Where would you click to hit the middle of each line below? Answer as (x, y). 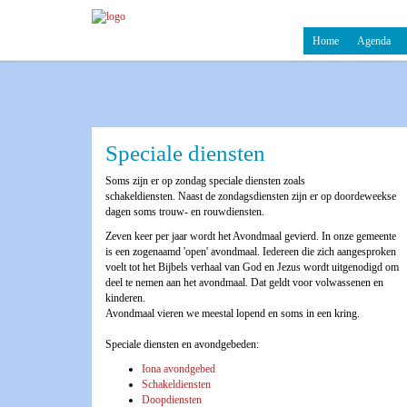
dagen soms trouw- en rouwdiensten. (185, 212)
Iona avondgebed (179, 369)
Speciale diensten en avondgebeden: (182, 344)
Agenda (374, 41)
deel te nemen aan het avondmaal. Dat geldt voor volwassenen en (244, 283)
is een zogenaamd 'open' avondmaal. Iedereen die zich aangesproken (251, 252)
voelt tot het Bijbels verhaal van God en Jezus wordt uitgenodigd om (252, 267)
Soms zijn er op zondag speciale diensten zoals (205, 181)
